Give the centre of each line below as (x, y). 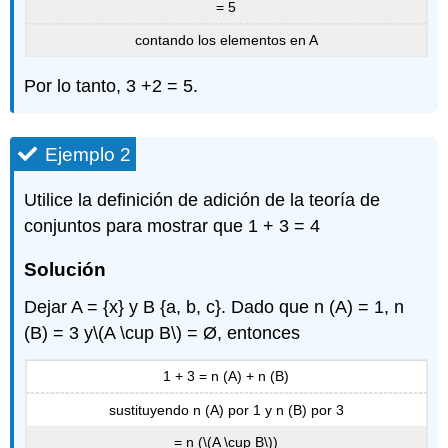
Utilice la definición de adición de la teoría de (202, 199)
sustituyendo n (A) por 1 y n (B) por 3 (226, 409)
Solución (65, 269)
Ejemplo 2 (88, 154)
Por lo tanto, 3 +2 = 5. (111, 86)
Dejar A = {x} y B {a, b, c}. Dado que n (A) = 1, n (214, 306)
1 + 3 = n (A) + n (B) (226, 376)
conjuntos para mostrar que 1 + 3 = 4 (172, 225)
